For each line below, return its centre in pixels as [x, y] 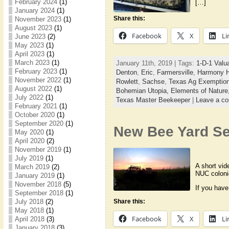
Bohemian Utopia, [143, 91]
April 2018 [29, 219]
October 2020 [35, 115]
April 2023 [29, 54]
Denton [126, 73]
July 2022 [29, 97]
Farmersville [175, 73]
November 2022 [38, 80]
